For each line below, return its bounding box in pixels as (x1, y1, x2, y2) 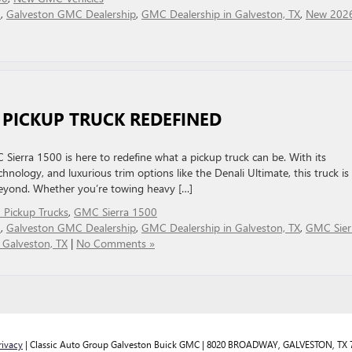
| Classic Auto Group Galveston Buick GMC (23, 338, 200, 350)
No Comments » (76, 236, 155, 251)
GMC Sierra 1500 (74, 204, 157, 219)
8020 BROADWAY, (204, 338, 280, 350)
